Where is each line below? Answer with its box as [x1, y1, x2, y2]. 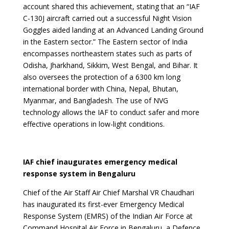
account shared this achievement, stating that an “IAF [22, 2, 200, 11]
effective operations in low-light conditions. [22, 119, 165, 129]
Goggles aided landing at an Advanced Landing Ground [22, 25, 203, 35]
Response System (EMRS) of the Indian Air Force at [22, 211, 193, 221]
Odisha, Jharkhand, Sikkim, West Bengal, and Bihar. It [22, 60, 198, 70]
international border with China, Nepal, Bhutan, [22, 84, 178, 94]
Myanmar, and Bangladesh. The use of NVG [22, 96, 168, 105]
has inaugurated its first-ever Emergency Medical [22, 199, 184, 209]
